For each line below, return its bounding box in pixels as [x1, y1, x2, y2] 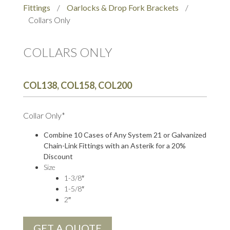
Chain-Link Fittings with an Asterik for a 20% [43, 141, 186, 150]
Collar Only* [23, 110, 65, 121]
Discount [43, 152, 73, 161]
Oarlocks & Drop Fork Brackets [66, 3, 179, 12]
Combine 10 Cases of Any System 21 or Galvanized [43, 130, 206, 140]
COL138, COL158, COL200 [23, 80, 132, 91]
